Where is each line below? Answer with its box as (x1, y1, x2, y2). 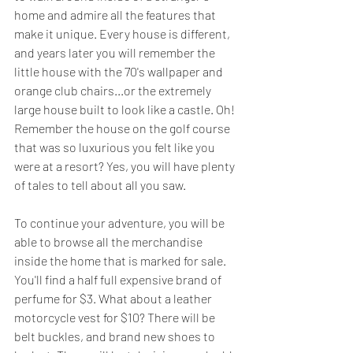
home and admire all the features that (14, 7, 218, 22)
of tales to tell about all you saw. (14, 177, 186, 192)
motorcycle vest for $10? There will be (14, 310, 217, 325)
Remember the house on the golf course (14, 121, 232, 136)
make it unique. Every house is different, (14, 26, 232, 41)
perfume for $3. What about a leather (14, 291, 214, 306)
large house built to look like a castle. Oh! (14, 102, 237, 117)
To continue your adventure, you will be (14, 215, 227, 230)
